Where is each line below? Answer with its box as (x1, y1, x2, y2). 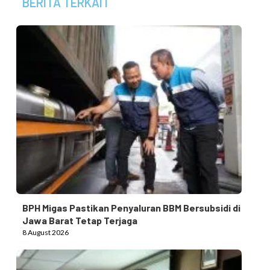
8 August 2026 (22, 228, 69, 237)
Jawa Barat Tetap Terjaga (22, 215, 137, 227)
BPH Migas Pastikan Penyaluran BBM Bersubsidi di (22, 202, 240, 214)
